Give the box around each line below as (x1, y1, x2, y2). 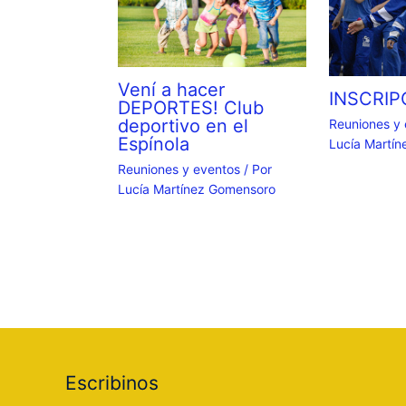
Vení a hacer (117, 78, 225, 101)
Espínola (117, 132, 189, 155)
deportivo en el (117, 114, 248, 137)
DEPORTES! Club (117, 96, 264, 119)
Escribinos (65, 372, 159, 395)
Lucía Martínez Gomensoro (117, 180, 275, 197)
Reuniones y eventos (117, 160, 240, 177)
